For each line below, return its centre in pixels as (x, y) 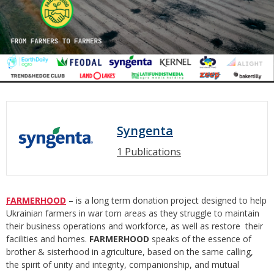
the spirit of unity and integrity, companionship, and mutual (123, 265)
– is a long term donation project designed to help (166, 201)
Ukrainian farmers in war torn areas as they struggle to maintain (133, 213)
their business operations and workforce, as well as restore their (135, 226)
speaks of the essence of (200, 239)
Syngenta (145, 131)
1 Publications (149, 152)
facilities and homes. (48, 239)
